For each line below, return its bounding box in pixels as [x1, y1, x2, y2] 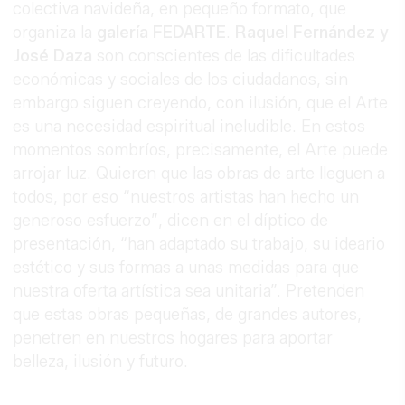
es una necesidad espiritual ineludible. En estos [13, 116, 366, 137]
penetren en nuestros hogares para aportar [13, 327, 334, 348]
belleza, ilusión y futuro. [13, 351, 189, 372]
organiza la [13, 22, 93, 42]
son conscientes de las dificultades [92, 45, 356, 66]
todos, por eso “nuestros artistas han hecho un [13, 186, 360, 207]
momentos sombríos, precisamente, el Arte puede [13, 139, 389, 160]
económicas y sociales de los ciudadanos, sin [13, 69, 349, 89]
